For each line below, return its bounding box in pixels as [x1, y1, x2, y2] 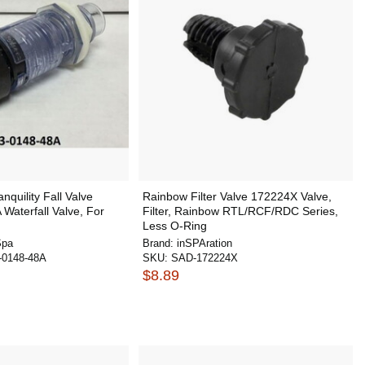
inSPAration [176, 237, 232, 249]
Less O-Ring [142, 219, 207, 232]
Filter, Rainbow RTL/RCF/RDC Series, [142, 204, 338, 218]
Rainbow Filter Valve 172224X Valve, [142, 190, 332, 203]
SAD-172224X [170, 252, 238, 264]
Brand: [142, 237, 177, 249]
